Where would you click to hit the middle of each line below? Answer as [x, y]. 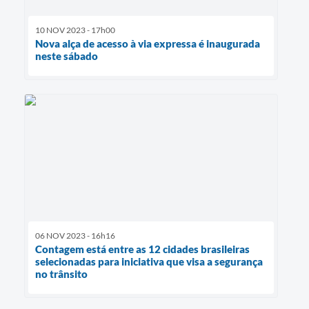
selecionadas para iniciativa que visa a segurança [149, 261]
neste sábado [67, 56]
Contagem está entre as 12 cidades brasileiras [142, 249]
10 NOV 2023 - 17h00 [75, 30]
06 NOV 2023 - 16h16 [75, 235]
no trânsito [61, 273]
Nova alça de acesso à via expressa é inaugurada [148, 43]
